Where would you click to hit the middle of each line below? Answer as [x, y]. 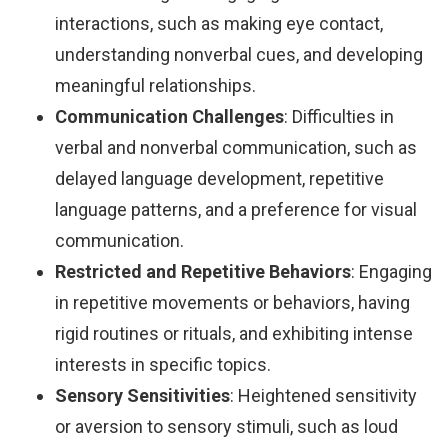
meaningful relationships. [155, 85]
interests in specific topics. [163, 364]
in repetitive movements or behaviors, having [232, 302]
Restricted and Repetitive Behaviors [203, 271]
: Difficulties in [339, 116]
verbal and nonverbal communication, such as [236, 147]
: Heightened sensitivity [323, 395]
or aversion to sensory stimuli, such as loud [226, 426]
